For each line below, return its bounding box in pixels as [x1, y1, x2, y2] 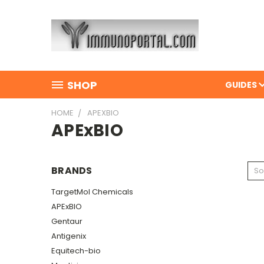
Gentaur [51, 215, 82, 227]
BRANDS [51, 164, 93, 177]
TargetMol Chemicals [51, 186, 133, 197]
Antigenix [51, 230, 86, 242]
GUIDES [225, 79, 259, 91]
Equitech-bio [51, 245, 101, 256]
